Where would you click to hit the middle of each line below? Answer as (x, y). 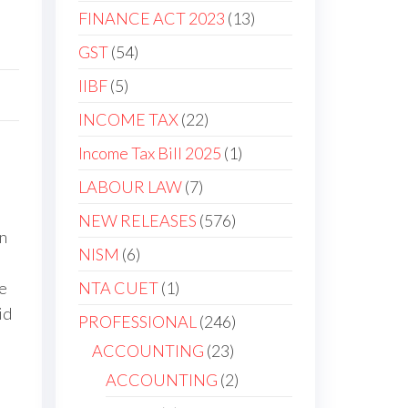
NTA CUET (118, 288)
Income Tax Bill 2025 (150, 153)
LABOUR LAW (130, 187)
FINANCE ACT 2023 (152, 18)
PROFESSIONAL (138, 321)
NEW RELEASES (138, 220)
